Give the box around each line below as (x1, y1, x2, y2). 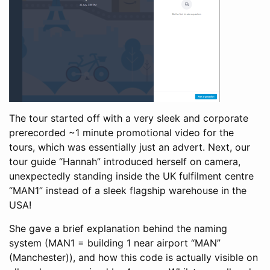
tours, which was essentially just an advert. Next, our (9, 140, 250, 153)
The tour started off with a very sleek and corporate (9, 111, 248, 124)
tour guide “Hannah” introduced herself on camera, (9, 155, 240, 168)
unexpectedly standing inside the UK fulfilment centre (9, 169, 254, 182)
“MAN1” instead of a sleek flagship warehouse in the (9, 184, 246, 196)
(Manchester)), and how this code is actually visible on (9, 251, 258, 263)
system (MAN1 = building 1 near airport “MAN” (9, 236, 221, 249)
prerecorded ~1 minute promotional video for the (9, 126, 234, 139)
